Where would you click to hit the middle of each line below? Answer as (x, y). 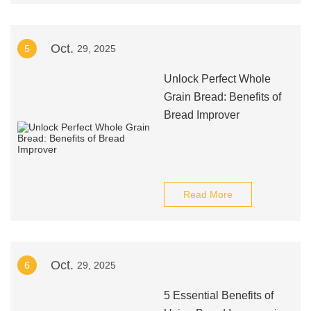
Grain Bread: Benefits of (222, 97)
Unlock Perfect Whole (217, 79)
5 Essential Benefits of (218, 295)
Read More (208, 194)
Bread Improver (201, 115)
